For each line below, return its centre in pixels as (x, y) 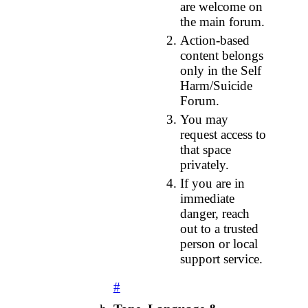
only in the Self (221, 70)
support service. (222, 258)
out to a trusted (220, 228)
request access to (223, 134)
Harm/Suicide (217, 85)
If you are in (213, 183)
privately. (205, 164)
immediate (208, 198)
